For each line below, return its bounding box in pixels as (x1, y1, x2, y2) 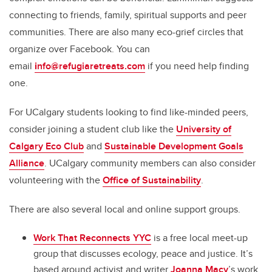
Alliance (9, 156, 44, 171)
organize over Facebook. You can (9, 42, 150, 56)
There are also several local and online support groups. (9, 202, 243, 217)
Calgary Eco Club (9, 139, 84, 154)
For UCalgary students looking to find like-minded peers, (9, 105, 248, 120)
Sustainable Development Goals (104, 139, 243, 154)
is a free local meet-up (151, 231, 248, 245)
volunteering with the (9, 173, 103, 188)
